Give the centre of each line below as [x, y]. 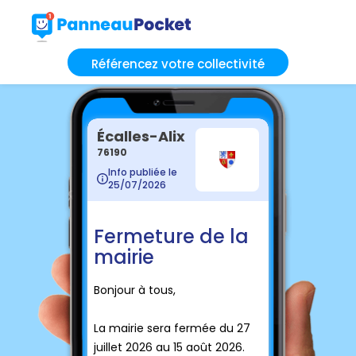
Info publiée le [143, 172]
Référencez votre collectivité [178, 64]
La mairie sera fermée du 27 [172, 328]
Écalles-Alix [141, 136]
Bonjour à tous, [135, 290]
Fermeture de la [171, 236]
